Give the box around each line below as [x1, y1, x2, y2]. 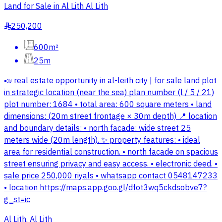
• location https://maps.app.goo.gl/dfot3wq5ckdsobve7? [4, 182, 207, 194]
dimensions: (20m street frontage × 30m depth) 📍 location [4, 111, 217, 123]
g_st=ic [4, 194, 30, 206]
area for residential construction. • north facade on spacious [4, 146, 218, 159]
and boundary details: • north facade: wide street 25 [4, 122, 191, 135]
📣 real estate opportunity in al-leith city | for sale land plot [4, 75, 217, 87]
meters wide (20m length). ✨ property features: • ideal [4, 134, 200, 147]
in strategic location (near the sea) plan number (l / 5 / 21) [4, 87, 214, 99]
